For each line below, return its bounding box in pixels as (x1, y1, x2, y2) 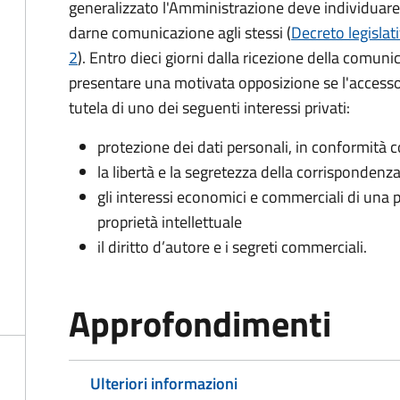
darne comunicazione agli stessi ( (69, 21, 291, 45)
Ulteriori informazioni (90, 371, 237, 396)
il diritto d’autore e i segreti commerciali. (97, 235, 367, 259)
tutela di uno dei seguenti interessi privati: (69, 96, 350, 120)
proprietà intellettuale (97, 210, 242, 234)
